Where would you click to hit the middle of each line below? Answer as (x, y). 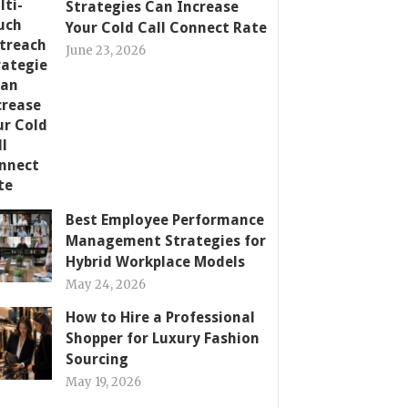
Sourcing (97, 359)
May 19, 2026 (103, 382)
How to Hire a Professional (160, 317)
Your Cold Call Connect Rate (166, 28)
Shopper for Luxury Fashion (163, 338)
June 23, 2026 (106, 51)
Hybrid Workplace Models (155, 262)
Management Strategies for (166, 241)
